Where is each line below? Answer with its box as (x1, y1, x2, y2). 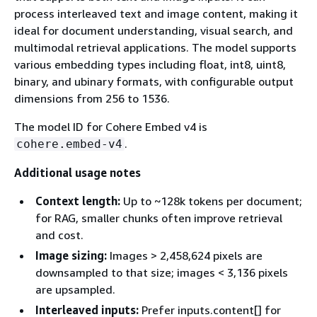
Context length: (35, 194, 120, 208)
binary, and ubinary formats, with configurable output (14, 74, 294, 88)
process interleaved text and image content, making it (14, 6, 298, 21)
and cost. (35, 228, 83, 242)
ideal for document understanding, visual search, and (14, 23, 293, 38)
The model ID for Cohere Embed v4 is (14, 120, 207, 134)
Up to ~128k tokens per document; (120, 194, 302, 208)
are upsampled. (35, 282, 115, 296)
